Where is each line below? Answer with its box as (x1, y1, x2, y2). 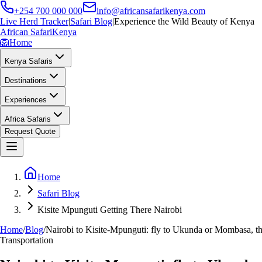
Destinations (5, 76, 47, 85)
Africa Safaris (5, 115, 51, 123)
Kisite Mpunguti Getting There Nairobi (37, 205, 182, 215)
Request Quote (5, 127, 56, 136)
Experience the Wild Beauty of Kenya (114, 16, 254, 26)
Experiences (5, 95, 47, 104)
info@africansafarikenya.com (96, 6, 205, 16)
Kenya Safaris (5, 57, 53, 65)
